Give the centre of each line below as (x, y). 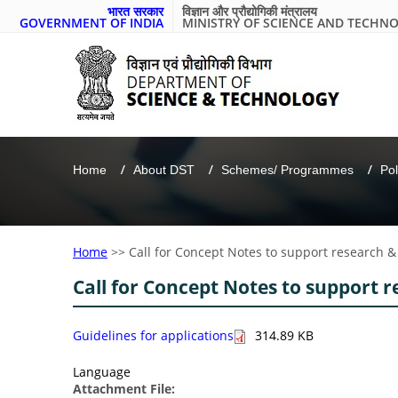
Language (102, 372)
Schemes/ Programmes (287, 170)
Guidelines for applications (153, 335)
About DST (164, 170)
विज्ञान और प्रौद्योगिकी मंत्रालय (250, 11)
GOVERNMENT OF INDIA (92, 23)
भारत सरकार (135, 11)
